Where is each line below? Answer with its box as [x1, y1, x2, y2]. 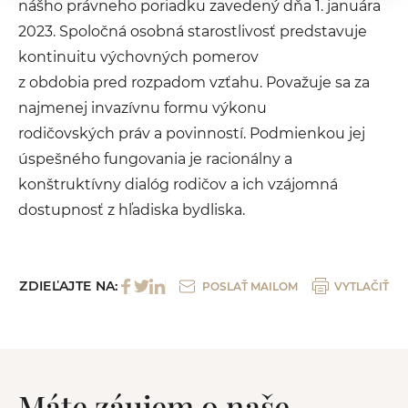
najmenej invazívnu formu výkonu [18, 99, 267, 117]
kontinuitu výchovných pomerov [18, 48, 259, 66]
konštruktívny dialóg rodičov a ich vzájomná [18, 176, 338, 193]
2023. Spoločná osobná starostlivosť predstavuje [18, 23, 367, 40]
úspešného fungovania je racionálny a [18, 150, 292, 168]
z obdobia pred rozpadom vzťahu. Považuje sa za [18, 74, 370, 91]
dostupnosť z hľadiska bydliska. [18, 201, 245, 219]
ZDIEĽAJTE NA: [19, 278, 118, 294]
